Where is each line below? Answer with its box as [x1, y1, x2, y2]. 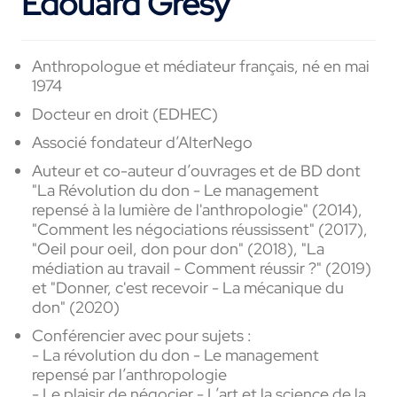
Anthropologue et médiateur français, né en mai [32, 55, 370, 76]
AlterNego [178, 131, 253, 152]
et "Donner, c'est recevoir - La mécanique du [32, 276, 344, 298]
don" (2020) [32, 296, 120, 317]
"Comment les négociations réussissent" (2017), [32, 218, 368, 239]
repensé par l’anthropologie [32, 363, 227, 385]
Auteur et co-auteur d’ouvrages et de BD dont [32, 160, 361, 181]
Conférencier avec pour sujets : [32, 324, 252, 346]
